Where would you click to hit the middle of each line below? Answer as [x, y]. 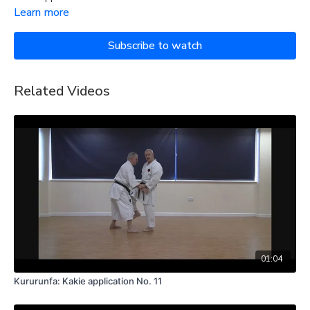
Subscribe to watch [155, 45]
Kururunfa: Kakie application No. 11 [88, 281]
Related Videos [62, 91]
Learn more [42, 12]
